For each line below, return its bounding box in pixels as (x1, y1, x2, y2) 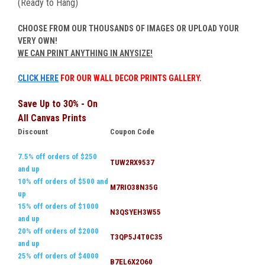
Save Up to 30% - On (18, 98, 98, 110)
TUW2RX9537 (110, 158, 154, 167)
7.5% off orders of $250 (18, 152, 97, 161)
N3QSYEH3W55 (110, 208, 161, 217)
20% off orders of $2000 (18, 227, 99, 236)
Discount (18, 127, 48, 137)
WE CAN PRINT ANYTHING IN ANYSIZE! (18, 49, 153, 59)
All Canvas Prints (18, 112, 86, 124)
